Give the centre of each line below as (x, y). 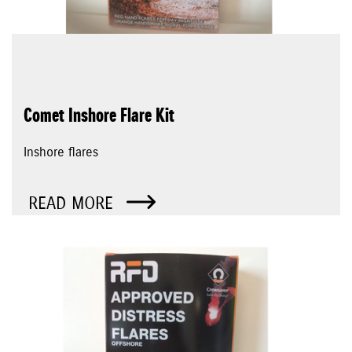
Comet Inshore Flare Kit (99, 116)
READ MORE (73, 204)
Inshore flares (61, 153)
